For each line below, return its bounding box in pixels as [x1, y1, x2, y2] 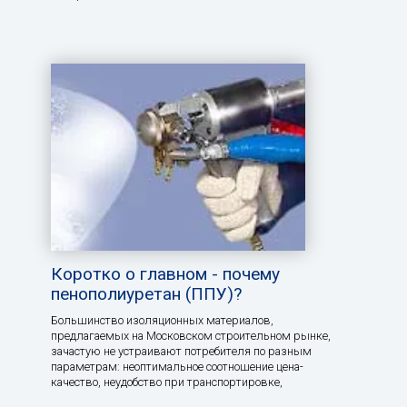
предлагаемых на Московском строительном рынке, [51, 329, 331, 343]
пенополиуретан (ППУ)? [51, 283, 242, 305]
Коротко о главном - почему [51, 263, 280, 285]
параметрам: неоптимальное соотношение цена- [51, 360, 303, 374]
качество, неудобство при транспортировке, [51, 375, 283, 390]
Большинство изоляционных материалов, [51, 313, 273, 328]
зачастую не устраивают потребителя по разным [51, 344, 312, 359]
